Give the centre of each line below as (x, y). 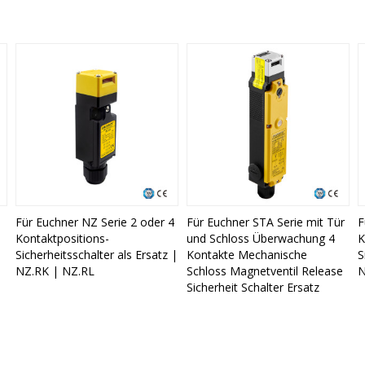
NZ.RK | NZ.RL (55, 271)
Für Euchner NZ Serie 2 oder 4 (95, 222)
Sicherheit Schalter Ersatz (253, 288)
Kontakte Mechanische (246, 255)
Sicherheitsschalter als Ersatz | (96, 255)
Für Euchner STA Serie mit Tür (265, 222)
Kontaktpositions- (62, 239)
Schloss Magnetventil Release (264, 271)
